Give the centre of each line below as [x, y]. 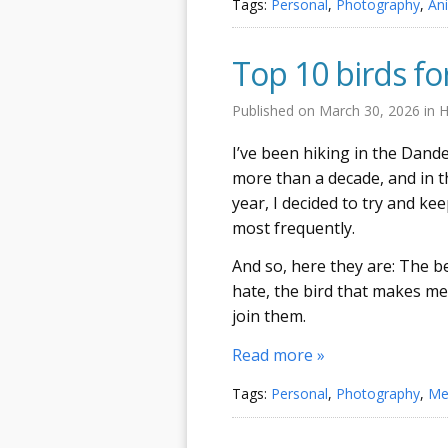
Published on [275, 110]
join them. [269, 316]
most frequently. [293, 227]
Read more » [278, 354]
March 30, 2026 [371, 110]
